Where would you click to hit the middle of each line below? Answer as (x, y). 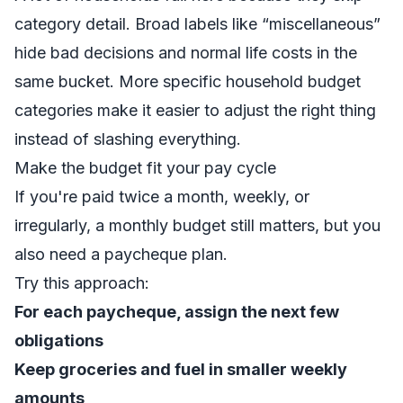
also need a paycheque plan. (121, 254)
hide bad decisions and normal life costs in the (186, 53)
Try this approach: (82, 283)
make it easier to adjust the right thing (234, 110)
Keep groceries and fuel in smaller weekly (181, 369)
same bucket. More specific (120, 81)
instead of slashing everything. (128, 139)
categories (54, 110)
